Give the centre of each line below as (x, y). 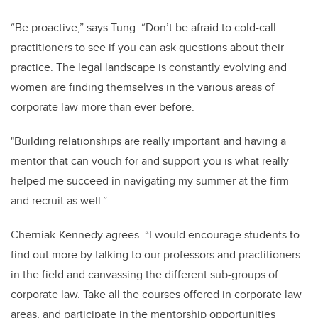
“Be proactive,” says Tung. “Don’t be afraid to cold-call (143, 28)
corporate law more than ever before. (103, 107)
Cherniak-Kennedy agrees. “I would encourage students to (155, 235)
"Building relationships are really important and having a (148, 141)
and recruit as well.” (60, 201)
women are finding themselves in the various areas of (143, 87)
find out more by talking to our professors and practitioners (155, 255)
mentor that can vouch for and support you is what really (150, 161)
